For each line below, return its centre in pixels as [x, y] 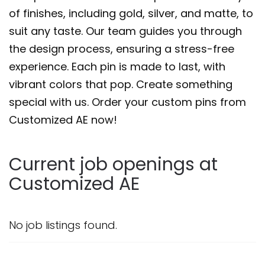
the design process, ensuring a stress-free [122, 49]
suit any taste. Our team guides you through [125, 31]
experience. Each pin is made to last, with [117, 67]
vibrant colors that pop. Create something [121, 84]
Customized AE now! [63, 120]
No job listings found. [63, 225]
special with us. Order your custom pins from [127, 102]
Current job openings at [113, 164]
